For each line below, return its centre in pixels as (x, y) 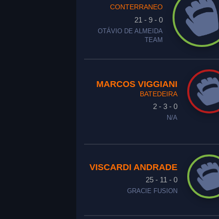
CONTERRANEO (136, 7)
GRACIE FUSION (152, 191)
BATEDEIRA (158, 94)
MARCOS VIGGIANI (137, 84)
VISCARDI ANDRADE (133, 167)
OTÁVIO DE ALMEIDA (130, 31)
